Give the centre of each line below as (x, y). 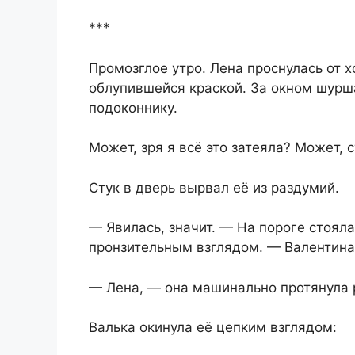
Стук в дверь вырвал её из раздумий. (214, 187)
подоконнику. (133, 107)
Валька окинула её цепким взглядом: (213, 328)
